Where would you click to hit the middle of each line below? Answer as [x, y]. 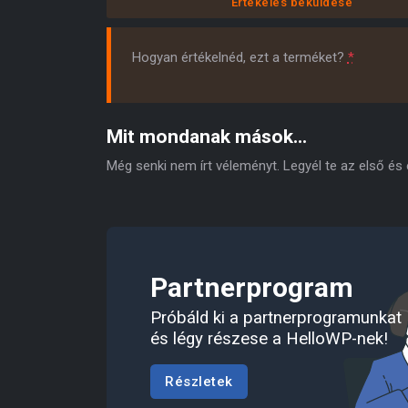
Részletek [199, 381]
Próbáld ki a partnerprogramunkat [276, 317]
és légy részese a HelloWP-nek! [269, 338]
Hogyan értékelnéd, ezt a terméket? [240, 58]
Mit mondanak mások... [207, 136]
